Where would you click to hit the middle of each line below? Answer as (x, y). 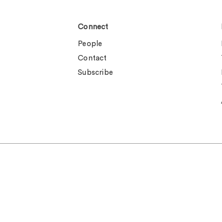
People (90, 44)
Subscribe (96, 73)
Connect (93, 27)
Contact (92, 58)
